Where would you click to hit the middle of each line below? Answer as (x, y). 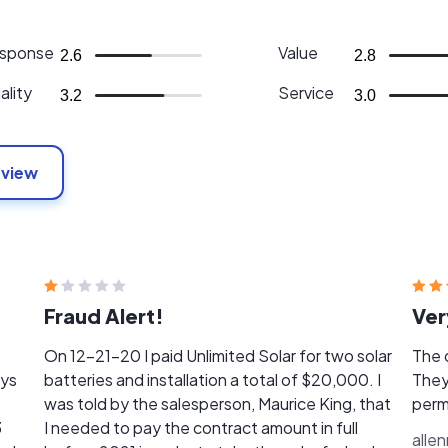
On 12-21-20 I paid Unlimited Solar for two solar (218, 355)
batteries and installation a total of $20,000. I (213, 379)
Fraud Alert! (104, 315)
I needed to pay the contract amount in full (201, 427)
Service (305, 92)
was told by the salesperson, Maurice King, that (218, 403)
